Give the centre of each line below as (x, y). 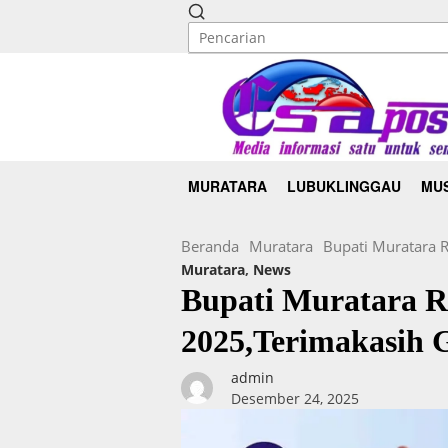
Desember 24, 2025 (295, 398)
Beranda (210, 245)
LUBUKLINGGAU (344, 186)
